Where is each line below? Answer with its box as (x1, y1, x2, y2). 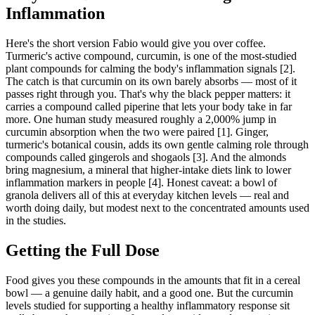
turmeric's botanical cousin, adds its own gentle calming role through (6, 139, 309, 150)
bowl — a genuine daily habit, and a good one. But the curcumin (6, 286, 293, 299)
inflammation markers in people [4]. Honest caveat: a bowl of (6, 176, 277, 188)
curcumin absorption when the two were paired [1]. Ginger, (6, 126, 269, 138)
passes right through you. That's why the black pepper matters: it (6, 88, 290, 100)
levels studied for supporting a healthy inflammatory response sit (6, 299, 290, 311)
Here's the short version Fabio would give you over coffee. (6, 37, 266, 49)
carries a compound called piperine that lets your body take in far (6, 101, 292, 112)
